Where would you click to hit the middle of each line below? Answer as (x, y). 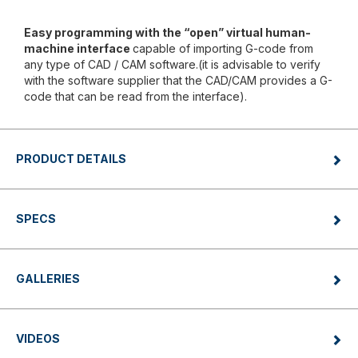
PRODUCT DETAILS (71, 159)
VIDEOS (38, 339)
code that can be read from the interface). (135, 97)
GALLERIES (48, 279)
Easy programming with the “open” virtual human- (167, 33)
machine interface (78, 49)
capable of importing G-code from (223, 49)
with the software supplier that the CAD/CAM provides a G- (178, 81)
